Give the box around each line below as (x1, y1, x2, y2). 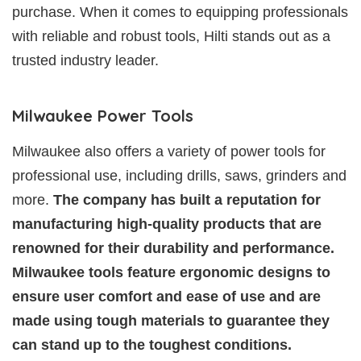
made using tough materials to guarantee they (12, 312, 330, 329)
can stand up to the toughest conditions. (12, 336, 292, 353)
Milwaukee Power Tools (12, 105, 193, 126)
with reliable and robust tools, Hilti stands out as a (12, 27, 330, 44)
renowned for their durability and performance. (12, 239, 334, 256)
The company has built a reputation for (53, 191, 321, 208)
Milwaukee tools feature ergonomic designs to (12, 263, 330, 280)
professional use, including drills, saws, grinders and (12, 167, 346, 184)
